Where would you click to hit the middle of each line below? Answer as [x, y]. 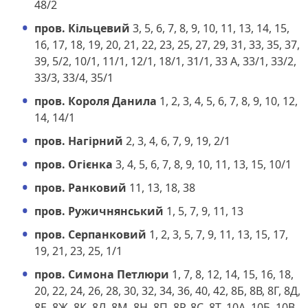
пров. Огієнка [74, 164]
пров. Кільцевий [82, 28]
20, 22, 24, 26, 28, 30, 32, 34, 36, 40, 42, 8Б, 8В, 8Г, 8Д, [167, 290]
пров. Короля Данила [96, 101]
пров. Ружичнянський [99, 211]
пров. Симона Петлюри [102, 274]
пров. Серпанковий [90, 234]
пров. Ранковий [80, 187]
